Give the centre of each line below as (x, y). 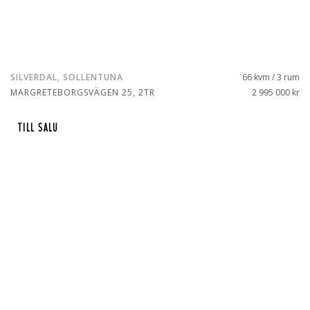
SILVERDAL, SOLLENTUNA (67, 77)
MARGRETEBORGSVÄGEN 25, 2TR (83, 92)
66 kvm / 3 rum (271, 77)
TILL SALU (38, 128)
